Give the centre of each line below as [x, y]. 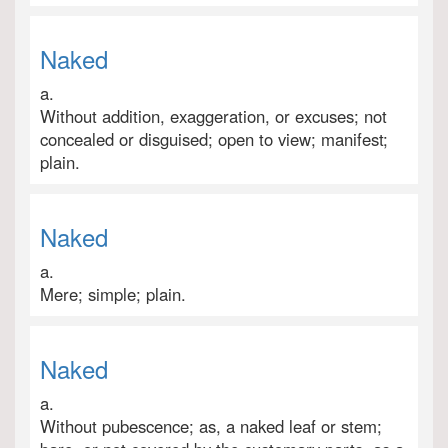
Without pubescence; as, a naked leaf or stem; [211, 426]
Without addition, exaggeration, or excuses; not [213, 116]
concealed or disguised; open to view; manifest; [214, 139]
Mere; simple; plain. [113, 294]
